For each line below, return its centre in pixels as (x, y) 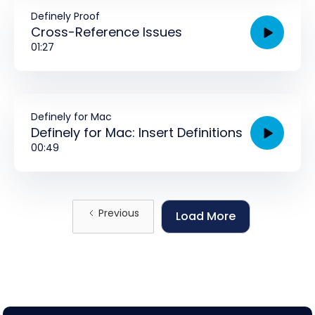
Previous (118, 213)
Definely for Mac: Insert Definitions (137, 133)
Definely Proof (65, 16)
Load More (205, 216)
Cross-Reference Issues (107, 32)
